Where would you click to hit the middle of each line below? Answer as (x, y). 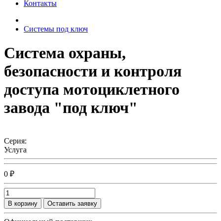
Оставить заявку (72, 203)
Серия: (15, 141)
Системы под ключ (56, 29)
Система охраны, (65, 53)
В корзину (23, 203)
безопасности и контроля (93, 71)
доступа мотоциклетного (92, 90)
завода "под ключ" (71, 108)
